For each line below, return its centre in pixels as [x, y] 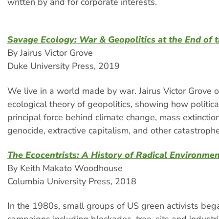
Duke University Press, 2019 [64, 66]
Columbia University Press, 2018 [72, 182]
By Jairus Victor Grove [50, 53]
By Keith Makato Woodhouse [65, 168]
